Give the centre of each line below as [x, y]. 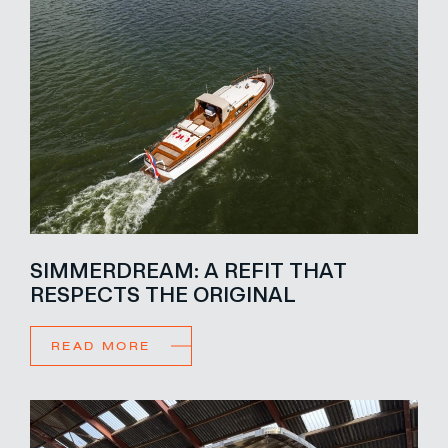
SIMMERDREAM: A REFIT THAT [188, 269]
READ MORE [101, 345]
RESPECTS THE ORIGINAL [163, 293]
